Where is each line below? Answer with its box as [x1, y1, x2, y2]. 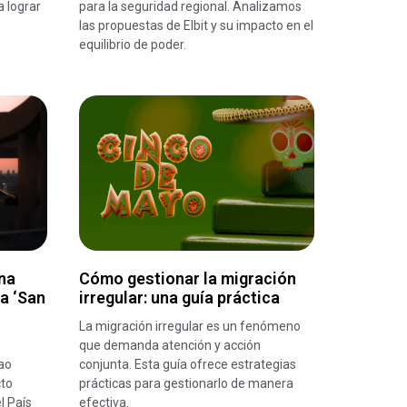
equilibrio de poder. [79, 37, 187, 53]
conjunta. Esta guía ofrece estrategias [79, 356, 297, 372]
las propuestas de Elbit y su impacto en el [79, 18, 314, 34]
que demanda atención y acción [79, 337, 262, 352]
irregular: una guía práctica [79, 287, 281, 307]
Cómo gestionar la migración [79, 268, 297, 288]
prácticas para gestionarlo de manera [79, 375, 294, 391]
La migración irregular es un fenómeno [79, 318, 302, 333]
